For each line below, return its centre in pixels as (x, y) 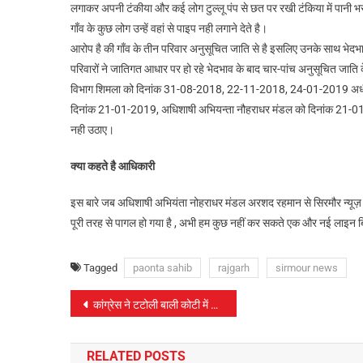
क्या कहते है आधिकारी (113, 166)
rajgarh (234, 268)
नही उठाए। (92, 130)
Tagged (102, 268)
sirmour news (307, 268)
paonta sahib (162, 268)
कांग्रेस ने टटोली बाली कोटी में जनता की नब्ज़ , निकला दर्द (152, 305)
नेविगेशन (107, 337)
